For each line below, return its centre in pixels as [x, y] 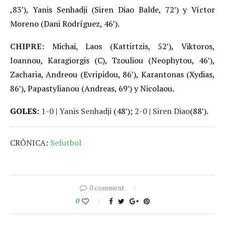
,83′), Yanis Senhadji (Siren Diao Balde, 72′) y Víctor [113, 9]
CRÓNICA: [30, 142]
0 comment [107, 187]
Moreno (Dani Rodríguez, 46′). [66, 23]
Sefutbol [66, 142]
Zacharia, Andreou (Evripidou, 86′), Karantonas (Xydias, [113, 74]
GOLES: [26, 111]
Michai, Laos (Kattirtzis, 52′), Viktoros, [134, 46]
